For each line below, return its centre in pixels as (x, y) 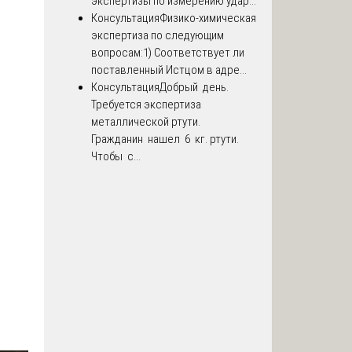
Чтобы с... (116, 157)
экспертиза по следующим (158, 36)
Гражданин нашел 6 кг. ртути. (165, 139)
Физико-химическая (208, 18)
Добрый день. (195, 88)
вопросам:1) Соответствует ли (168, 53)
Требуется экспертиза (146, 105)
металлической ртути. (146, 122)
